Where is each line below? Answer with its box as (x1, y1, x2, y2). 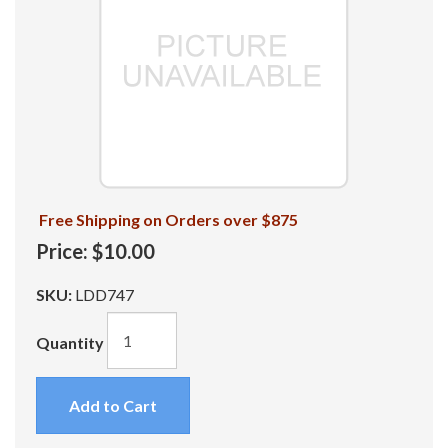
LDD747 (75, 285, 134, 304)
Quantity (36, 332, 104, 352)
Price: (36, 239, 88, 263)
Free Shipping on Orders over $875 (39, 210, 298, 229)
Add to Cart (69, 396, 157, 415)
